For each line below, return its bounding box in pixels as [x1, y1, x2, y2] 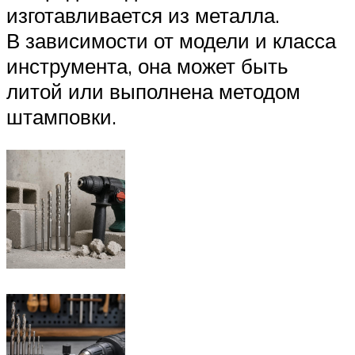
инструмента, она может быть [6, 53, 288, 79]
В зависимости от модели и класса [6, 28, 336, 54]
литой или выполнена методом [6, 78, 300, 105]
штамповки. [6, 104, 116, 130]
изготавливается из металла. [6, 2, 280, 29]
